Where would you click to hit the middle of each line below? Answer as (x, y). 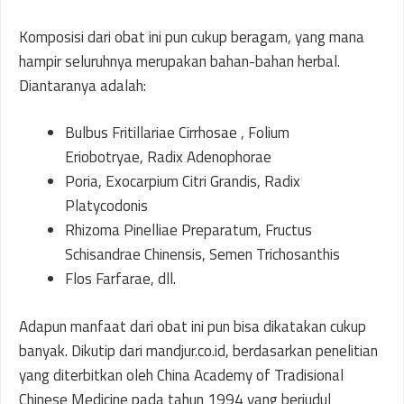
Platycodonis (108, 206)
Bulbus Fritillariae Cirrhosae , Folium (177, 133)
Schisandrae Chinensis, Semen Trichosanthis (204, 254)
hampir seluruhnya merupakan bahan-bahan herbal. (179, 61)
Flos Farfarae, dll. (120, 279)
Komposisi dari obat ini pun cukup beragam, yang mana (192, 37)
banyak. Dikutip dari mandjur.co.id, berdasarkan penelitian (198, 350)
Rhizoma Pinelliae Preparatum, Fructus (188, 230)
